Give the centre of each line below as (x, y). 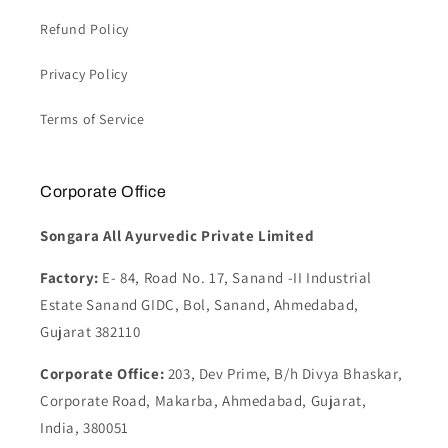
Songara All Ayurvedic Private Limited (177, 235)
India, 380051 (84, 427)
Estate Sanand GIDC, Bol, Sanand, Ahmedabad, (199, 304)
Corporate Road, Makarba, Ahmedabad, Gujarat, (203, 400)
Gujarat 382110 (90, 331)
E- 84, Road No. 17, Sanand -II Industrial (237, 277)
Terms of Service (92, 119)
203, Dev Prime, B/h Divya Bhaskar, (285, 373)
